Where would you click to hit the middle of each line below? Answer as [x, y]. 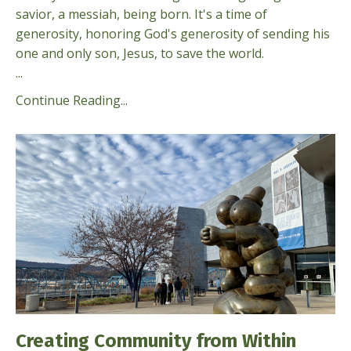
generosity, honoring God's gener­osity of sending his [173, 34]
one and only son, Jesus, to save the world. [140, 53]
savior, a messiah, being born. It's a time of [141, 14]
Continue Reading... [72, 100]
